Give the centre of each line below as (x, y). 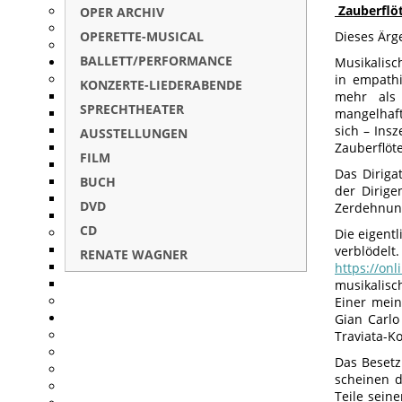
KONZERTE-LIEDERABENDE (161, 85)
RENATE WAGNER (134, 254)
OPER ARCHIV (122, 12)
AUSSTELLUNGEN (134, 133)
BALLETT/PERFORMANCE (156, 61)
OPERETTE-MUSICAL (142, 36)
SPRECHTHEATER (132, 109)
